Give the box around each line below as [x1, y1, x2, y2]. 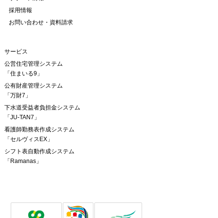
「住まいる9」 [4, 70, 43, 77]
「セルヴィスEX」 [4, 135, 53, 143]
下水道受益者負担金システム [4, 104, 80, 111]
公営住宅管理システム [4, 60, 63, 67]
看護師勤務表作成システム [4, 126, 74, 133]
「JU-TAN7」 [4, 113, 40, 121]
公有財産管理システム [4, 82, 63, 89]
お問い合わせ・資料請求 [8, 18, 73, 26]
